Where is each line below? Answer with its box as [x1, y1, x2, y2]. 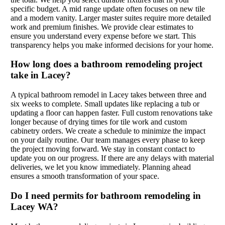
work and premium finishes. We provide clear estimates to [10, 22, 193, 31]
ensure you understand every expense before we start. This [10, 31, 196, 40]
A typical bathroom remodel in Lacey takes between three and [10, 90, 206, 99]
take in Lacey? [10, 70, 71, 81]
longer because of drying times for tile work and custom [10, 118, 187, 127]
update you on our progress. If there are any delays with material [10, 154, 214, 163]
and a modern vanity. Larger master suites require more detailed [10, 13, 211, 22]
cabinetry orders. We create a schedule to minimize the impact [10, 127, 205, 136]
